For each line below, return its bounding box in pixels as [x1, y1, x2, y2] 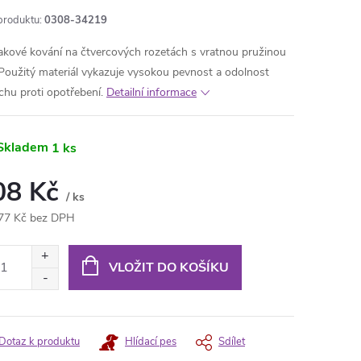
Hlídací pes [125, 334, 176, 349]
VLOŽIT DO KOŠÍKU [108, 259, 229, 276]
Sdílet [218, 334, 245, 349]
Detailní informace [106, 85, 197, 100]
